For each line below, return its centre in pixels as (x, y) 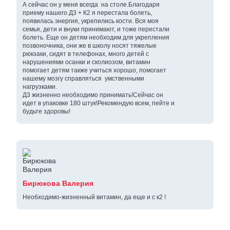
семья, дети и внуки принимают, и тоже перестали (96, 30)
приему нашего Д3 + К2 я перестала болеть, (87, 13)
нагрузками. (40, 87)
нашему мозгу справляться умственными (83, 79)
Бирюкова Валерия (58, 184)
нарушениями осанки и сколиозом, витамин (87, 62)
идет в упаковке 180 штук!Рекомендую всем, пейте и (99, 103)
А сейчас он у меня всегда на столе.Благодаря (91, 5)
